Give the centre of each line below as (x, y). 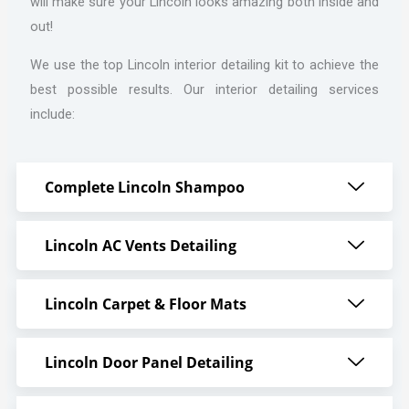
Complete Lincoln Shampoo (144, 188)
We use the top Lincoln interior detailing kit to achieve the (204, 64)
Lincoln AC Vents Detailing (140, 246)
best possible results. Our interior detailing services (204, 89)
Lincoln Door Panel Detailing (148, 363)
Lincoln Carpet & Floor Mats (145, 304)
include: (52, 114)
